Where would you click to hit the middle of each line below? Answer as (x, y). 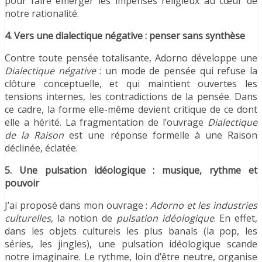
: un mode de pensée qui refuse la (177, 71)
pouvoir (22, 183)
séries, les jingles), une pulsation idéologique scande (131, 244)
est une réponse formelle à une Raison (161, 135)
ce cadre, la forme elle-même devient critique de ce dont (131, 110)
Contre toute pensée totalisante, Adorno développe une (131, 58)
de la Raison (35, 135)
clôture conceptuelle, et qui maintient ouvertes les (131, 84)
